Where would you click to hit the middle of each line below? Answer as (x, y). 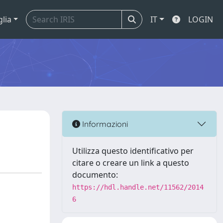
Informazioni (104, 124)
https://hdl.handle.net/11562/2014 (138, 187)
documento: (95, 175)
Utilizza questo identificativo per (133, 151)
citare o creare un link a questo (131, 163)
